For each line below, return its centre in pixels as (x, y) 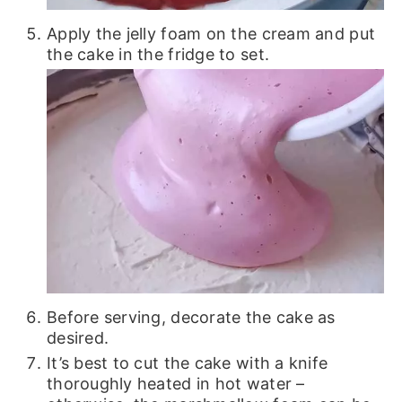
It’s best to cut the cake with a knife (187, 363)
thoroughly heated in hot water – (175, 384)
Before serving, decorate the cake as (191, 318)
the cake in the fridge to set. (158, 54)
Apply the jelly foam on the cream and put (211, 33)
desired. (78, 338)
